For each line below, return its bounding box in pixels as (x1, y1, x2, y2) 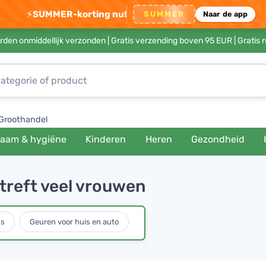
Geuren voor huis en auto (30, 217, 119, 226)
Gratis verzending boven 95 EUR (110, 36, 232, 46)
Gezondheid (191, 134, 245, 145)
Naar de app (202, 9, 248, 18)
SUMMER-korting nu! (32, 8, 126, 20)
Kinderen (85, 134, 126, 145)
